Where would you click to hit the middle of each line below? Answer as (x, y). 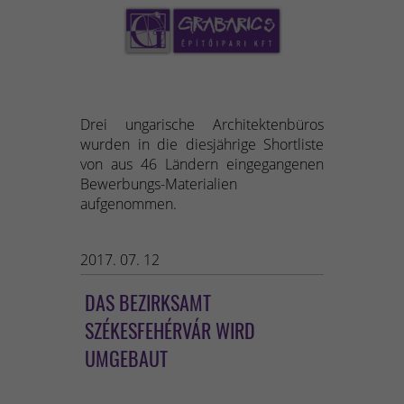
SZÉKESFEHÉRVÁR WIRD (170, 331)
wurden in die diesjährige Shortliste (202, 145)
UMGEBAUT (126, 358)
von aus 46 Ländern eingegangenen (202, 165)
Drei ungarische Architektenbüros (202, 125)
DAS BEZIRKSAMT (148, 303)
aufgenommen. (129, 204)
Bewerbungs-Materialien (159, 184)
